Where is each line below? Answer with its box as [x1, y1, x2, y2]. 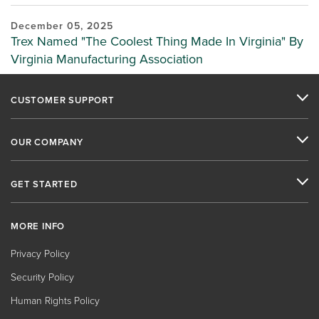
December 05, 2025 [11, 19, 113, 33]
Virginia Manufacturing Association [11, 50, 203, 68]
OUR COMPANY [11, 135, 83, 149]
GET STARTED [11, 177, 78, 191]
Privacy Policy [11, 246, 70, 261]
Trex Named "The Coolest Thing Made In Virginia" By [11, 32, 303, 51]
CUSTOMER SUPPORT [11, 93, 115, 107]
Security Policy [11, 270, 74, 285]
